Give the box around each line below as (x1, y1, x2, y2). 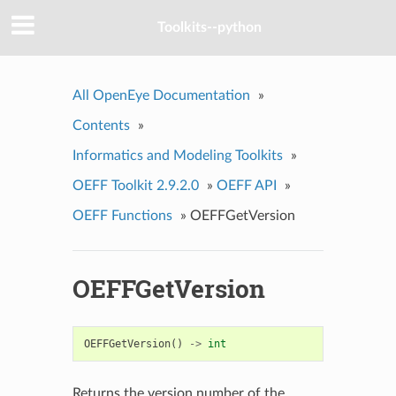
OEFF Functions (72, 208, 172, 223)
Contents (72, 118, 130, 133)
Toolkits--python (157, 20, 262, 35)
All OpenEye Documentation (72, 88, 250, 103)
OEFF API (216, 178, 277, 193)
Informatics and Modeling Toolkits (72, 148, 283, 163)
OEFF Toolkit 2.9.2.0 (72, 178, 199, 193)
